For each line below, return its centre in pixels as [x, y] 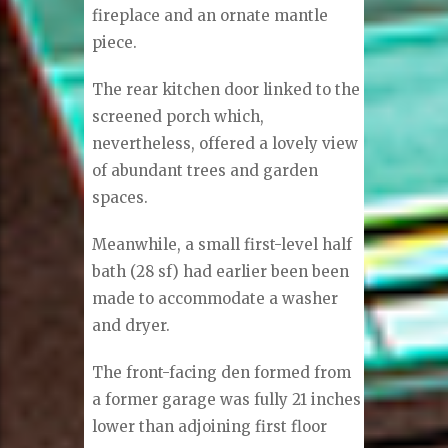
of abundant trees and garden [205, 171]
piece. [115, 43]
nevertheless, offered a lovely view [225, 144]
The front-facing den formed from [222, 373]
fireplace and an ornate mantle [210, 16]
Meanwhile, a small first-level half [222, 245]
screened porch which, [178, 117]
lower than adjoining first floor [210, 427]
